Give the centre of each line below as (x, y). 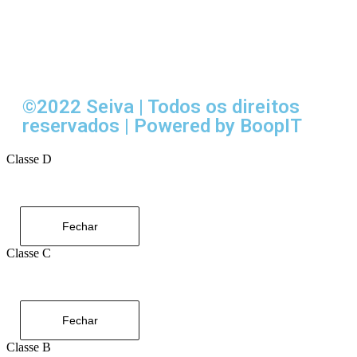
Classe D (29, 159)
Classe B (29, 347)
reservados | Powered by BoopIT (162, 126)
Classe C (29, 253)
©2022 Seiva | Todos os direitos (161, 107)
